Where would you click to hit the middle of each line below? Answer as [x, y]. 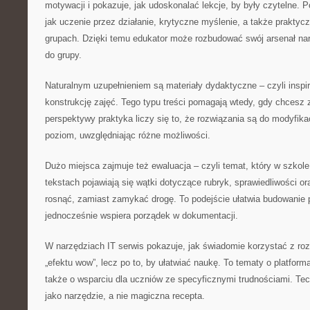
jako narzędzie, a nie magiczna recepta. [125, 296]
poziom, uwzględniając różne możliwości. [128, 135]
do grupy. [63, 55]
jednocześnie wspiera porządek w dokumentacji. [142, 216]
